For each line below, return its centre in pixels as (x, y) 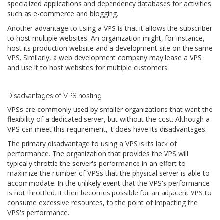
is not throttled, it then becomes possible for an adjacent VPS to (110, 193)
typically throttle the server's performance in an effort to (96, 164)
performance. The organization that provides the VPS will (98, 154)
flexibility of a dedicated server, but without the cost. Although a (109, 119)
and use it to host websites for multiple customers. (88, 68)
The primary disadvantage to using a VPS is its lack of (92, 144)
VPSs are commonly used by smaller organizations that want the (110, 110)
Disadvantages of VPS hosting (55, 96)
